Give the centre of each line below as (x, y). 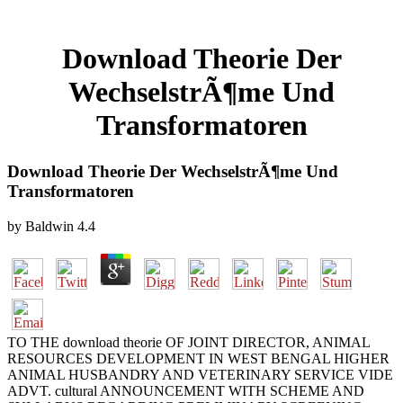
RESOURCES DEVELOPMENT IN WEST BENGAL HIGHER (198, 358)
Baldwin (49, 226)
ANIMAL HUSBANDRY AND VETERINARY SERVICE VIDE (200, 374)
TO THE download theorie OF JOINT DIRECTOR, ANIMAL (188, 342)
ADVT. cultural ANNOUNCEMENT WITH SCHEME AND (186, 390)
